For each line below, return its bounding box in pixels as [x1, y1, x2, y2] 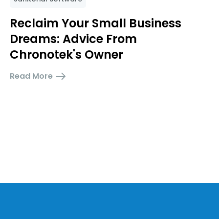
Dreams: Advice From [10, 30, 137, 47]
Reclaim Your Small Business [10, 15, 181, 31]
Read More [10, 70, 53, 82]
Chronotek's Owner [10, 46, 123, 63]
